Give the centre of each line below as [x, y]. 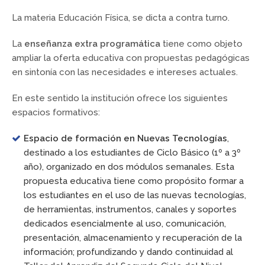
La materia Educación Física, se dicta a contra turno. [121, 18]
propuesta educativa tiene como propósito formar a [133, 181]
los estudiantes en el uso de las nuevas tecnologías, [135, 195]
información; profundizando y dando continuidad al [128, 252]
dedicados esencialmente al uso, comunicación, [125, 224]
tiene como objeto [201, 44]
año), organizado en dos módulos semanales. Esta [129, 167]
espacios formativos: [56, 113]
